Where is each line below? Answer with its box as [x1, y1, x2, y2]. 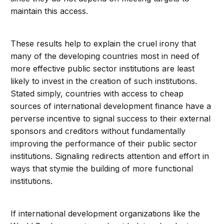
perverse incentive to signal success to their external [10, 113, 211, 124]
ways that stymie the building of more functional [10, 163, 193, 174]
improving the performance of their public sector [10, 138, 197, 149]
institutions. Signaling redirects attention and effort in [10, 151, 209, 161]
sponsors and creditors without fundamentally [10, 126, 186, 136]
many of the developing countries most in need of [10, 51, 200, 61]
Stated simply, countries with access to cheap [10, 88, 184, 99]
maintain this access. [10, 6, 88, 16]
